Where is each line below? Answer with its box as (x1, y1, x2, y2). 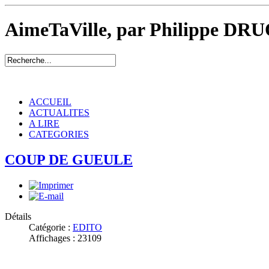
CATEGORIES (29, 128, 89, 139)
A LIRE (29, 118, 59, 128)
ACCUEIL (29, 96, 71, 107)
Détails (5, 211, 31, 222)
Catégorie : (29, 222, 73, 232)
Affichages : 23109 (29, 232, 101, 243)
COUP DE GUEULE (5, 151, 133, 168)
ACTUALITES (29, 107, 89, 118)
